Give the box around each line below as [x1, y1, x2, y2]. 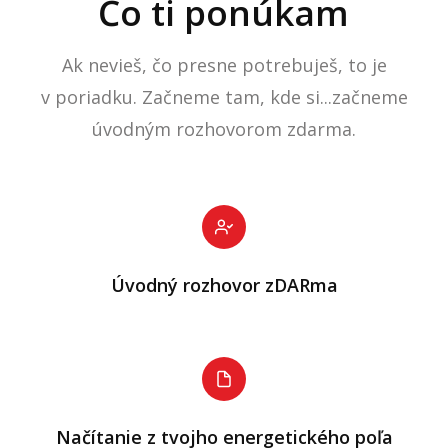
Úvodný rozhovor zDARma [110, 273, 338, 298]
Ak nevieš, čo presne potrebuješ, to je [61, 53, 387, 78]
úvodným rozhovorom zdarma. [92, 117, 356, 142]
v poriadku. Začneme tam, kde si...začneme [40, 85, 408, 110]
